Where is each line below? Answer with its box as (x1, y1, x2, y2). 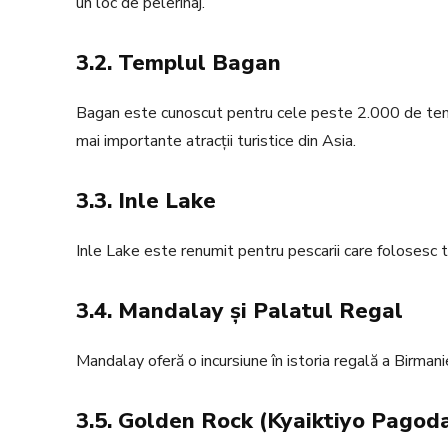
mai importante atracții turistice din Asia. (76, 130, 356, 153)
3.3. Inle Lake (76, 186, 216, 217)
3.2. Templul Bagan (76, 48, 281, 79)
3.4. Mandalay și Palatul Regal (76, 296, 403, 327)
